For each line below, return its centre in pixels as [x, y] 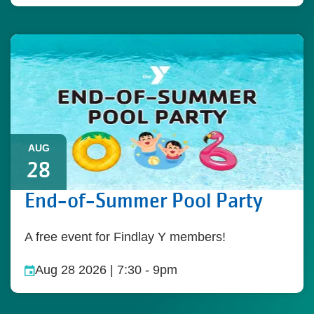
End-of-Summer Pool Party [144, 201]
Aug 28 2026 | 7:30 [88, 270]
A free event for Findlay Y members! [125, 237]
